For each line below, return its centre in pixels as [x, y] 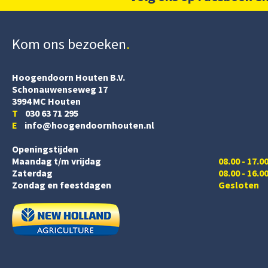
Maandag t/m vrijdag [57, 161]
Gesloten [239, 185]
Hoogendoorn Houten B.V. [68, 77]
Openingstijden [45, 149]
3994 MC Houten [46, 101]
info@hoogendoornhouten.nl [86, 125]
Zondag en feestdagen [62, 185]
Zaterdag [32, 173]
